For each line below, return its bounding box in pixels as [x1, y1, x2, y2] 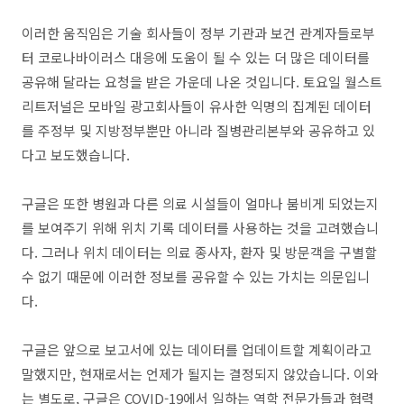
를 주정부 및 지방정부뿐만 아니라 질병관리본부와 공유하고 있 [22, 120, 375, 140]
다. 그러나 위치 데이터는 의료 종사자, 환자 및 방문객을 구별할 [22, 242, 377, 262]
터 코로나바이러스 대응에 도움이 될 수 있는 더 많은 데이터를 [22, 47, 370, 67]
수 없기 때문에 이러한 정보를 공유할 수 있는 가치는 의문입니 [22, 266, 370, 286]
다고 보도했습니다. [22, 144, 130, 164]
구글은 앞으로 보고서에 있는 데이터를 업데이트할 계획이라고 [22, 339, 372, 359]
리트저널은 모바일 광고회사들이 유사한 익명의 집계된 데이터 [22, 96, 372, 115]
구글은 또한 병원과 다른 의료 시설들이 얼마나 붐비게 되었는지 [22, 193, 379, 213]
